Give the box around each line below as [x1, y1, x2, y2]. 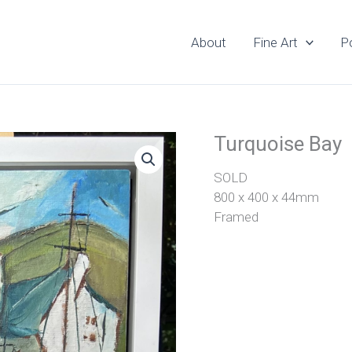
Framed [214, 209, 258, 225]
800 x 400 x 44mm [214, 189, 319, 205]
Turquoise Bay [214, 132, 342, 156]
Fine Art [252, 34, 298, 50]
